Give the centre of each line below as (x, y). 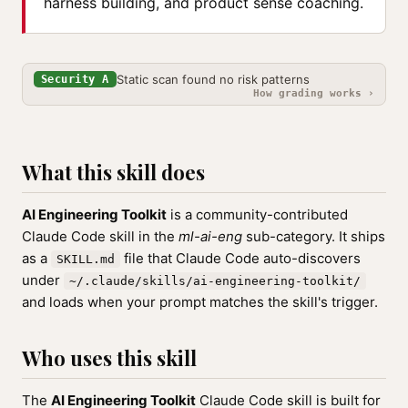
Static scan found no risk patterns (213, 79)
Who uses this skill (109, 358)
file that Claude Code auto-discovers (240, 258)
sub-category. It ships (314, 236)
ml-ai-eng (210, 236)
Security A (75, 79)
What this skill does (113, 172)
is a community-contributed (257, 214)
